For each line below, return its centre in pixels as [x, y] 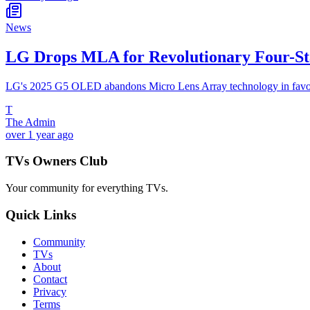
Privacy [50, 291]
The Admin [30, 122]
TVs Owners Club [57, 161]
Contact [50, 279]
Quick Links [41, 215]
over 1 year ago [39, 134]
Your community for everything [76, 188]
